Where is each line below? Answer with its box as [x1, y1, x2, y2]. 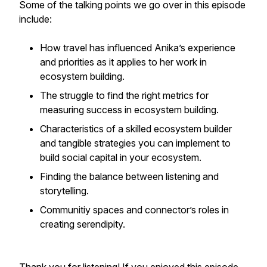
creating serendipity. [40, 218, 128, 230]
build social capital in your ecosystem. [40, 151, 204, 163]
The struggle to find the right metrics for [40, 89, 209, 101]
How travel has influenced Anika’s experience [40, 42, 235, 54]
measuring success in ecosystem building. [40, 104, 219, 116]
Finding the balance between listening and [40, 170, 219, 182]
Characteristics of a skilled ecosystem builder [40, 123, 232, 135]
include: [19, 13, 52, 25]
